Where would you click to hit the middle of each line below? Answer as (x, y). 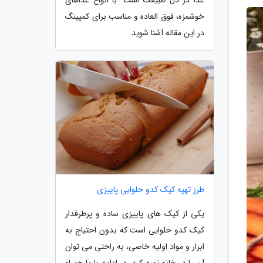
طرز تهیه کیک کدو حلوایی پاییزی (151, 190)
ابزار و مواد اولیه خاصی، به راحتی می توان (135, 247)
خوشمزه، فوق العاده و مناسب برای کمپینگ (135, 16)
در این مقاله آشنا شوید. (167, 33)
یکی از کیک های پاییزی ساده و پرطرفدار (135, 214)
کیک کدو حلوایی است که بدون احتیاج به (135, 230)
